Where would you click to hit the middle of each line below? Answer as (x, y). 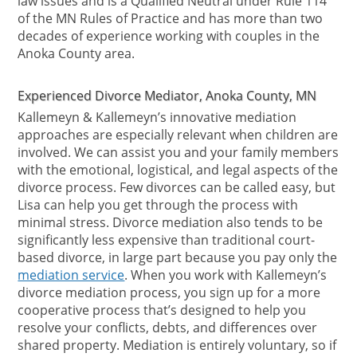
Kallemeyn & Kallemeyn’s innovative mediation (157, 117)
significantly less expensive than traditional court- (167, 240)
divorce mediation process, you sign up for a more (169, 292)
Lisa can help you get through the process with (158, 205)
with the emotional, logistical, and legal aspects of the (178, 170)
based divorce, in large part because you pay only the (178, 257)
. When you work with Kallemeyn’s (226, 275)
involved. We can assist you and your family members (178, 152)
